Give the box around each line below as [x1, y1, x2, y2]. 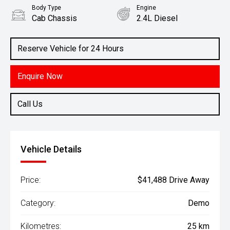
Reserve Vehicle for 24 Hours [17, 44, 124, 53]
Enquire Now [17, 71, 63, 81]
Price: [21, 175, 41, 185]
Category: [21, 198, 55, 208]
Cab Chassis [32, 13, 77, 23]
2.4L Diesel [137, 13, 178, 23]
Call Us [17, 99, 43, 109]
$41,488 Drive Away [138, 175, 209, 185]
